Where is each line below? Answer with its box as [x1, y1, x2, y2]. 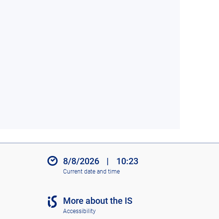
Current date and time [63, 168, 120, 175]
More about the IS [63, 196, 132, 206]
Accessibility [63, 207, 96, 215]
